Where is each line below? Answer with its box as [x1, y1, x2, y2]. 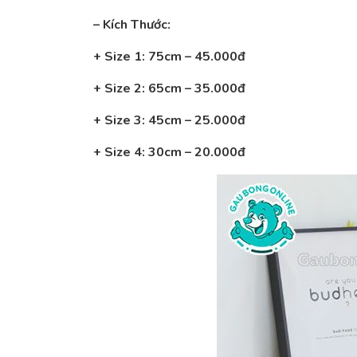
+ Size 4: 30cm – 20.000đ [93, 143, 245, 161]
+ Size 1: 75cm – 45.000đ [93, 48, 245, 65]
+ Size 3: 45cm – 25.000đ [93, 112, 245, 129]
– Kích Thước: [93, 16, 174, 33]
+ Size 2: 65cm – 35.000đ [93, 80, 245, 97]
